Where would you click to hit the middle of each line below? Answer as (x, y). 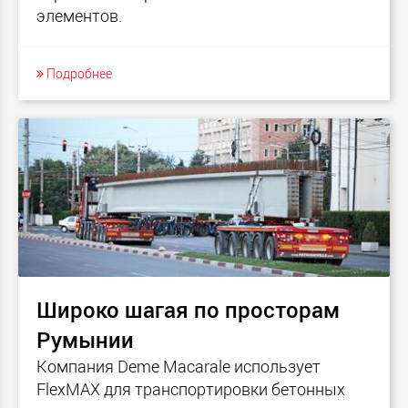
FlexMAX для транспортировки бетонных (191, 389)
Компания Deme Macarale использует (178, 367)
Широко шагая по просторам (188, 310)
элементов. (79, 15)
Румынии (85, 340)
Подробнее (78, 73)
